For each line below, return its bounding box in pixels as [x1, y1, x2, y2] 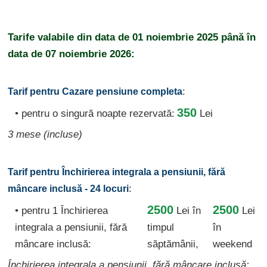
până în [218, 31, 256, 43]
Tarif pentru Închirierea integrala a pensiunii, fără [8, 166, 225, 177]
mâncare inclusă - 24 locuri [8, 183, 129, 194]
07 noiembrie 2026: [45, 48, 135, 60]
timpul [147, 221, 174, 233]
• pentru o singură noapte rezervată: [15, 107, 175, 119]
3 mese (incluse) [8, 128, 82, 140]
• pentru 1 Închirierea [15, 204, 108, 216]
